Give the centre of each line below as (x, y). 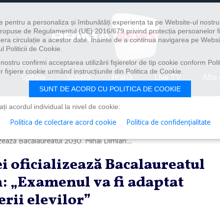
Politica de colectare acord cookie (63, 123)
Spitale (33, 77)
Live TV (167, 77)
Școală (78, 77)
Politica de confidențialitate (168, 123)
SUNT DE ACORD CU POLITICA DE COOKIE (110, 89)
